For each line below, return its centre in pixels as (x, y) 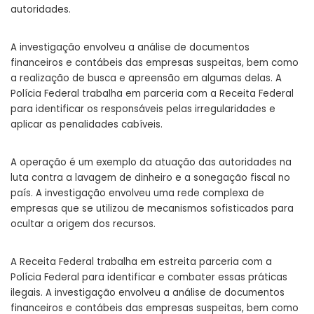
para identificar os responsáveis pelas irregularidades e (143, 109)
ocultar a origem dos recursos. (83, 224)
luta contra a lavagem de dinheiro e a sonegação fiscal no (150, 178)
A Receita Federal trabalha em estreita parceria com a (141, 262)
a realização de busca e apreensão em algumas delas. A (146, 78)
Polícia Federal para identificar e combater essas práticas (149, 278)
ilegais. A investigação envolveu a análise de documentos (148, 293)
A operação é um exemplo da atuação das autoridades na (151, 163)
